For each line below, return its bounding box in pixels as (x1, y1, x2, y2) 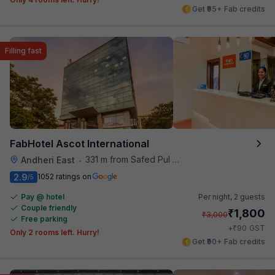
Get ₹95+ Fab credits (192, 4, 265, 14)
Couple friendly (21, 203, 77, 212)
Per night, (198, 192, 234, 201)
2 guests (234, 192, 265, 201)
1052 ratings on (37, 172, 91, 181)
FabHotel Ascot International (10, 137, 149, 150)
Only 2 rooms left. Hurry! (10, 227, 99, 237)
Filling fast (5, 45, 42, 55)
